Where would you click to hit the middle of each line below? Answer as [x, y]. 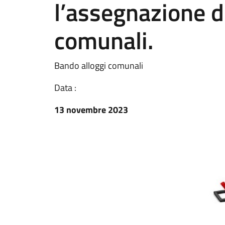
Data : [65, 88]
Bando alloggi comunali [99, 66]
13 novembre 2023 [91, 110]
